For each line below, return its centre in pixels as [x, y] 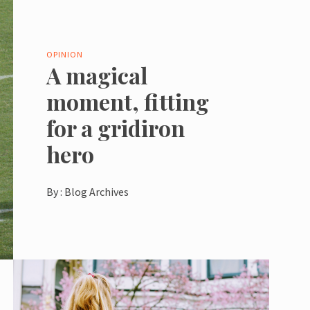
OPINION [64, 54]
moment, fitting [127, 101]
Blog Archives [96, 191]
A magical [97, 75]
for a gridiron [115, 127]
